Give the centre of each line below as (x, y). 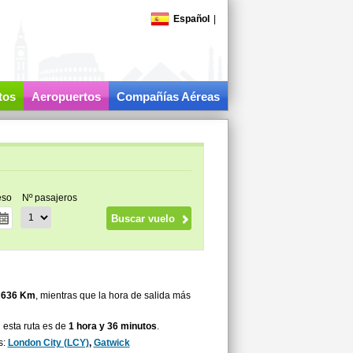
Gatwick (111, 343)
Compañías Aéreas (168, 97)
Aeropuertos (66, 97)
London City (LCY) (48, 343)
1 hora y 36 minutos (112, 326)
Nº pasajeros (49, 198)
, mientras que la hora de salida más (113, 295)
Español (191, 19)
